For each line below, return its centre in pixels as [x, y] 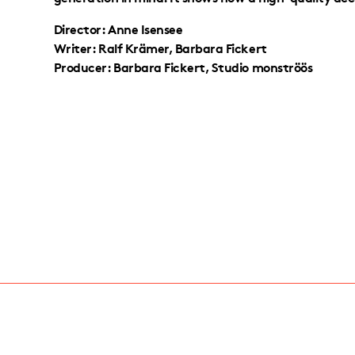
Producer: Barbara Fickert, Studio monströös [183, 66]
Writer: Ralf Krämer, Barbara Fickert [160, 47]
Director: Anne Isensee [118, 28]
